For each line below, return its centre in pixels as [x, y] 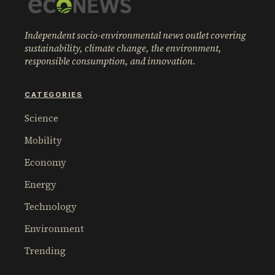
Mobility [43, 141]
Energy [41, 185]
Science [41, 118]
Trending [45, 251]
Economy [45, 163]
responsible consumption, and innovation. [110, 61]
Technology [51, 207]
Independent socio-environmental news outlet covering [135, 36]
